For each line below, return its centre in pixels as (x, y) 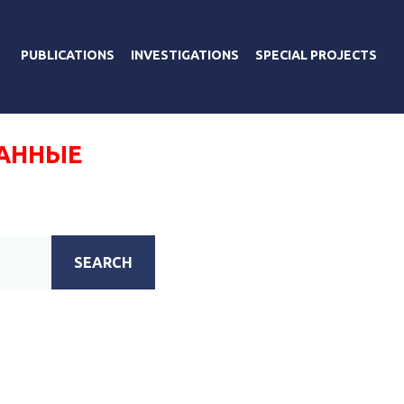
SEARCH (104, 262)
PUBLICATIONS (68, 55)
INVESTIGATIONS (185, 55)
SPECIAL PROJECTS (316, 55)
